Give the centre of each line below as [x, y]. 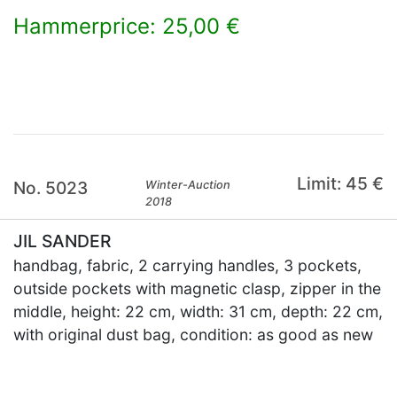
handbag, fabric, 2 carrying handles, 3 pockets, [187, 265]
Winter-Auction [188, 185]
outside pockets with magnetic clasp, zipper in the [197, 288]
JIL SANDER [62, 241]
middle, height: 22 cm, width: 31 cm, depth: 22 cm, [198, 311]
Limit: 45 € [340, 183]
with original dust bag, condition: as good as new [193, 335]
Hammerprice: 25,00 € [127, 26]
